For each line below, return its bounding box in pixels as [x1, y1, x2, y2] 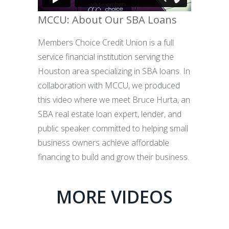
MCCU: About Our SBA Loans [38, 12, 177, 27]
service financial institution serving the [38, 51, 174, 62]
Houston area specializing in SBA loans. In [38, 65, 190, 77]
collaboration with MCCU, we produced [38, 79, 180, 91]
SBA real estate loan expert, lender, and [38, 108, 181, 120]
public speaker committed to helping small [38, 122, 188, 134]
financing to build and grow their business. [38, 151, 189, 163]
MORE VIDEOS [56, 185, 173, 209]
